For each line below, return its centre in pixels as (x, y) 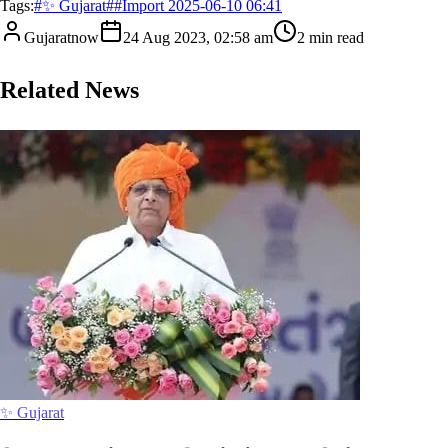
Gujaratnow (61, 37)
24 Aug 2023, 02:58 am (198, 37)
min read (334, 37)
